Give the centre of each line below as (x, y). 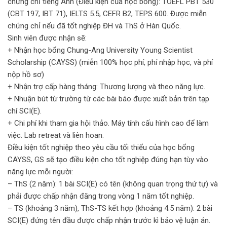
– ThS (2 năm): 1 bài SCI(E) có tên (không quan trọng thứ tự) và (113, 184)
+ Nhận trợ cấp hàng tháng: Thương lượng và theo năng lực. (106, 87)
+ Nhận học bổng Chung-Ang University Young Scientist (100, 50)
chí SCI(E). (25, 111)
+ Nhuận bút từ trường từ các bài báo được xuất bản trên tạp (108, 99)
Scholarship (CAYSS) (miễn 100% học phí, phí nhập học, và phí (110, 63)
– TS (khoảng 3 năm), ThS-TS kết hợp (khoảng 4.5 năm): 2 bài (110, 209)
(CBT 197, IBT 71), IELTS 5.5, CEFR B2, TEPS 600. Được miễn (107, 14)
